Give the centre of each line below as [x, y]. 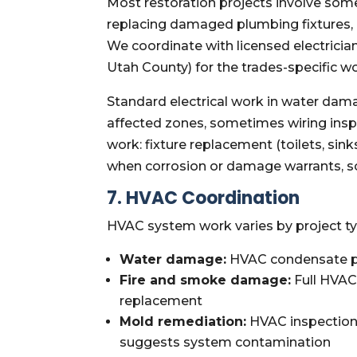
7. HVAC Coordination [204, 198]
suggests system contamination [226, 342]
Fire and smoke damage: [206, 280]
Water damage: [173, 259]
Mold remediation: [183, 321]
